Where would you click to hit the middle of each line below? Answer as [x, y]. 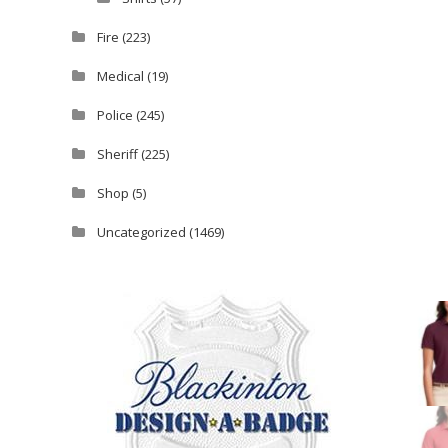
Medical [120, 76]
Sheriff [117, 154]
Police [115, 115]
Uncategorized [141, 232]
